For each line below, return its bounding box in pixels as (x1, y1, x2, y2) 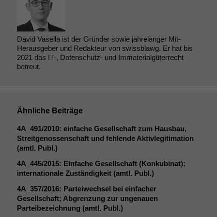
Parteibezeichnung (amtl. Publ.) (17, 203, 123, 212)
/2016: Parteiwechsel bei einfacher (42, 184, 156, 193)
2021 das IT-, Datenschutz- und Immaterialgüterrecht (17, 53, 184, 62)
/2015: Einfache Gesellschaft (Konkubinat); (42, 159, 186, 168)
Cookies (124, 199, 155, 209)
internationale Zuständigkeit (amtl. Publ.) (17, 169, 154, 177)
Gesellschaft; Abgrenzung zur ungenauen (17, 194, 158, 202)
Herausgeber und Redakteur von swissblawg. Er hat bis (17, 44, 193, 52)
